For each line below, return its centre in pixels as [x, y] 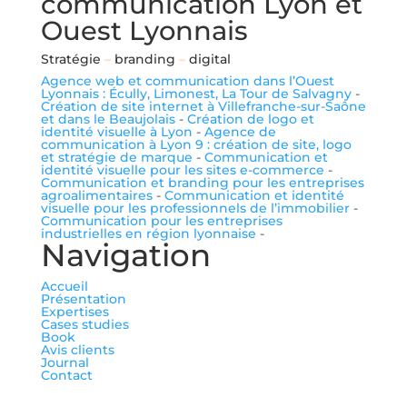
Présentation [83, 298]
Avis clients [77, 349]
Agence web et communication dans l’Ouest [187, 80]
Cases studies [84, 324]
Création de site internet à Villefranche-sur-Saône [203, 106]
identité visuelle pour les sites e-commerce [182, 169]
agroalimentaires [96, 195]
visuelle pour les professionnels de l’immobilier [195, 208]
